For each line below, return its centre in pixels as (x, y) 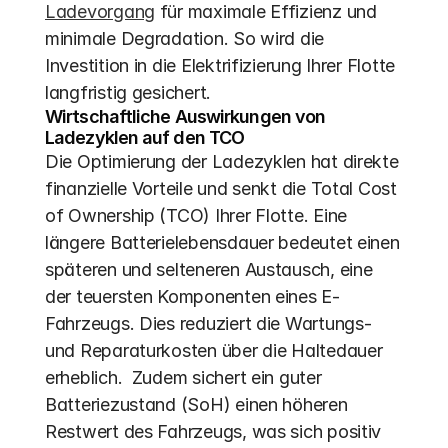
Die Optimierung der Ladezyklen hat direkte (222, 161)
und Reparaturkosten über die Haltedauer (214, 350)
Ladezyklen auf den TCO (145, 137)
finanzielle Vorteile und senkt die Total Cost (221, 188)
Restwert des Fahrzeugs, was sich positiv (213, 431)
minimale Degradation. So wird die (185, 38)
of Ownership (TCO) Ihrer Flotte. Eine (196, 215)
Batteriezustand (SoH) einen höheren (196, 404)
